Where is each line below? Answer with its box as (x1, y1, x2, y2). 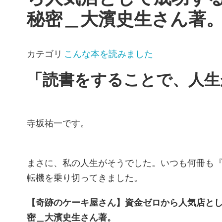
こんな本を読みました (64, 48, 153, 59)
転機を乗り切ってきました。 (27, 171, 143, 183)
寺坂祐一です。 (27, 117, 89, 129)
